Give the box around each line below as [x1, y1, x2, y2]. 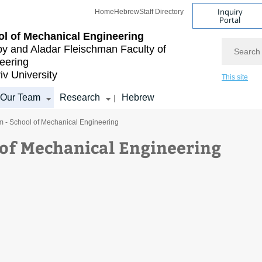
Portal [219, 14, 241, 25]
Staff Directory [139, 8, 184, 16]
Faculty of [120, 43, 166, 55]
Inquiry [217, 6, 243, 17]
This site [222, 73, 248, 81]
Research [60, 92, 100, 102]
